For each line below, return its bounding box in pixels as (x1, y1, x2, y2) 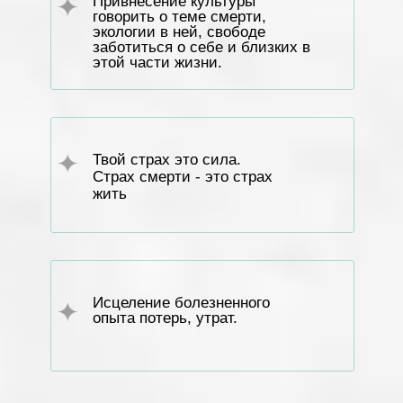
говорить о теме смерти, (93, 8, 266, 25)
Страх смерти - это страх (93, 168, 273, 185)
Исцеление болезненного (93, 294, 270, 311)
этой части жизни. (93, 54, 222, 71)
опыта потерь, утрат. (93, 309, 237, 327)
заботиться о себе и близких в (93, 39, 310, 56)
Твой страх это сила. (93, 151, 241, 168)
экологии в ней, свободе (93, 23, 265, 40)
